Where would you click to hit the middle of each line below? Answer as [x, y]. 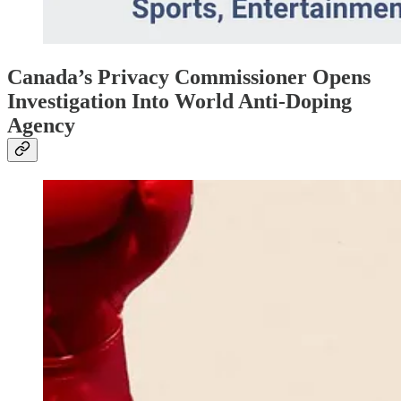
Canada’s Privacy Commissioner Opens [189, 77]
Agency [41, 125]
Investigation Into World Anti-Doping [179, 101]
